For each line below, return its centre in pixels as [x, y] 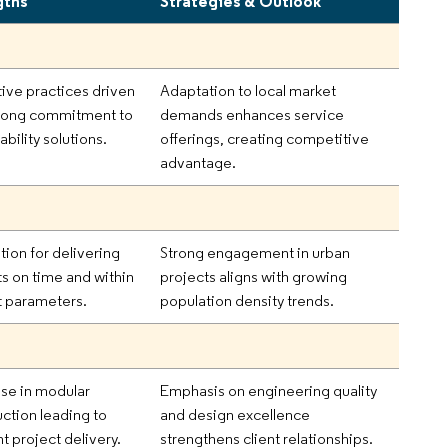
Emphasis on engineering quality [269, 390]
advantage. [198, 162]
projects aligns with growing [254, 276]
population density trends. [247, 300]
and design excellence [235, 414]
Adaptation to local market [248, 90]
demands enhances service [252, 114]
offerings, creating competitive [265, 138]
